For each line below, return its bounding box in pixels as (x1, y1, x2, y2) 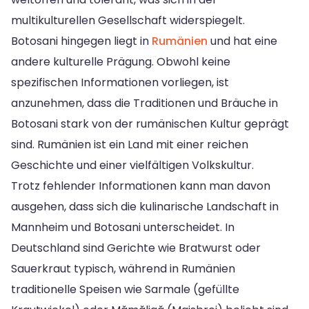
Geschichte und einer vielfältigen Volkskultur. (11, 157, 254, 173)
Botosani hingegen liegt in (11, 32, 152, 49)
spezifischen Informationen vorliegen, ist (11, 74, 229, 90)
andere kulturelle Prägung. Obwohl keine (11, 53, 230, 70)
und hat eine (208, 32, 277, 49)
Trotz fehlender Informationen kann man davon (11, 177, 270, 194)
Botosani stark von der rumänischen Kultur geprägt (11, 115, 289, 132)
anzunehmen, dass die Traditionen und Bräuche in (11, 94, 278, 111)
